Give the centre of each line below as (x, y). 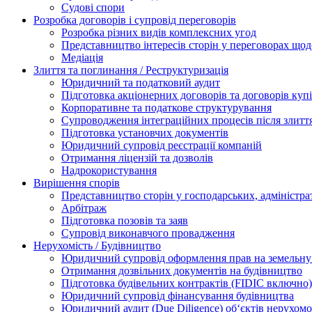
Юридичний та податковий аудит (141, 82)
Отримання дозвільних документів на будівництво (182, 270)
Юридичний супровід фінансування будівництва (178, 295)
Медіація (82, 57)
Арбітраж (84, 208)
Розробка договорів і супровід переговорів (135, 19)
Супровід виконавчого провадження (148, 233)
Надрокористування (109, 170)
